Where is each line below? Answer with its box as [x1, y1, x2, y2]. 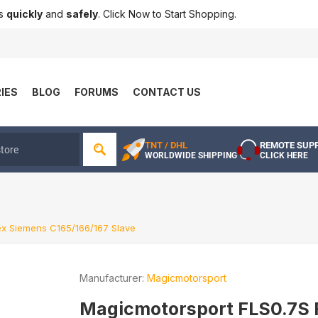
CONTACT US [133, 86, 201, 98]
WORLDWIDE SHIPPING [145, 150, 237, 160]
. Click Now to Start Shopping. [98, 8, 236, 20]
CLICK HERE [260, 150, 308, 160]
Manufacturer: [79, 272, 145, 284]
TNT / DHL [145, 139, 187, 150]
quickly [6, 8, 43, 20]
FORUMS [75, 86, 119, 98]
